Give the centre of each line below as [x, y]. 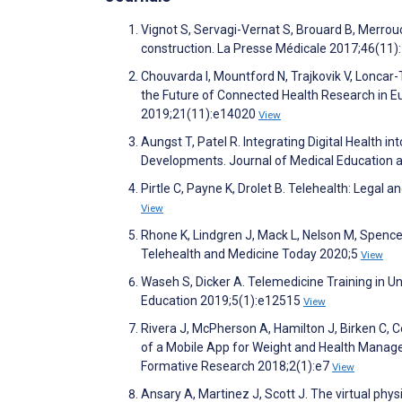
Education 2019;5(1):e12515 [222, 301]
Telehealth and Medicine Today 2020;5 [251, 254]
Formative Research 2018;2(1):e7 [236, 367]
